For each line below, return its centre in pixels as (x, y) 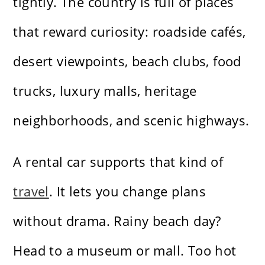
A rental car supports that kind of (118, 162)
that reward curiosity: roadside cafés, (130, 32)
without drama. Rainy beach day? (117, 221)
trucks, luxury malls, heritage (105, 91)
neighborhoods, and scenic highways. (131, 120)
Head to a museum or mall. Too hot (125, 251)
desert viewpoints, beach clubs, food (127, 61)
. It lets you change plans (127, 191)
